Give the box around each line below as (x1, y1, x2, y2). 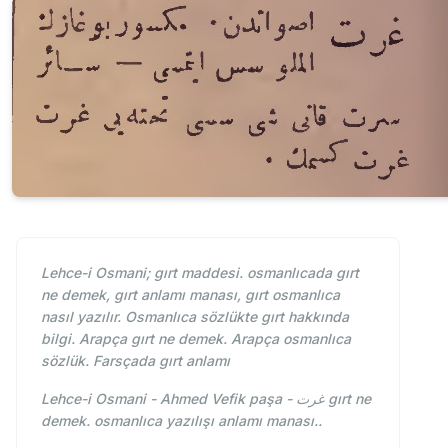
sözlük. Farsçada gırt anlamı (41, 352, 230, 370)
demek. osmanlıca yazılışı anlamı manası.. (41, 412, 322, 430)
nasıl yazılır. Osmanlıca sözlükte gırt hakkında (41, 308, 349, 326)
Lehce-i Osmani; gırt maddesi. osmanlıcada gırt (41, 264, 359, 282)
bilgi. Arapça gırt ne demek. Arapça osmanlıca (41, 330, 351, 348)
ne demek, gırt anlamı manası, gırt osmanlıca (41, 286, 340, 304)
